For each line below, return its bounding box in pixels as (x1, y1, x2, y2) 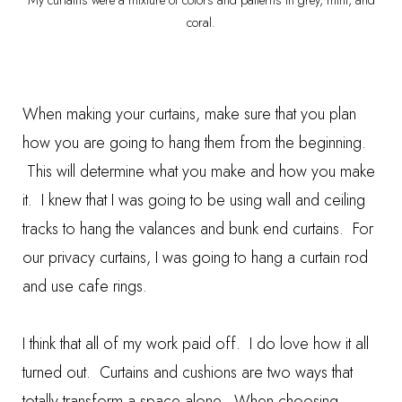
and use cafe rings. (22, 275, 156, 298)
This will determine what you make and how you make (22, 160, 375, 183)
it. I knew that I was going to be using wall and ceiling (22, 188, 365, 212)
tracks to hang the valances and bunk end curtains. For (22, 217, 373, 240)
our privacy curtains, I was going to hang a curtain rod (22, 246, 368, 269)
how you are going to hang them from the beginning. (22, 131, 366, 154)
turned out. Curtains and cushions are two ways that (22, 361, 353, 384)
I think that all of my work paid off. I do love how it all (22, 332, 369, 355)
